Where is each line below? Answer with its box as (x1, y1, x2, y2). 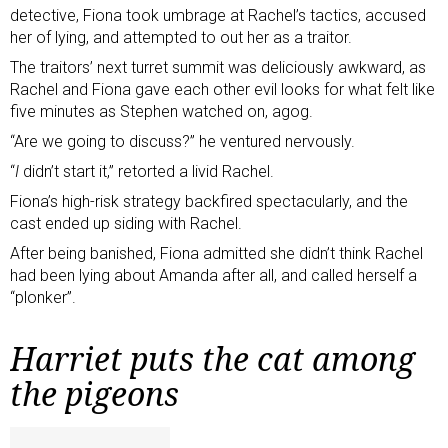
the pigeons (10, 371, 179, 415)
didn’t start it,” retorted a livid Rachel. (19, 161, 274, 181)
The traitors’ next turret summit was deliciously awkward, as (10, 57, 426, 77)
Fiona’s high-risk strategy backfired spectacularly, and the (10, 191, 408, 211)
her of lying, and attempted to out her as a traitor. (10, 27, 352, 47)
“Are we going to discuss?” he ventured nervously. (10, 131, 355, 151)
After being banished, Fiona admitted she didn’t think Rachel (10, 243, 423, 263)
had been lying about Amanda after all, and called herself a (10, 265, 417, 285)
